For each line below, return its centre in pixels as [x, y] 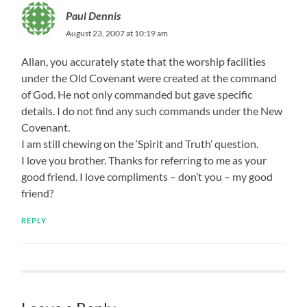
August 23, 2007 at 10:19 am [117, 33]
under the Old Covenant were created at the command [149, 77]
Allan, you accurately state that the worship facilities [144, 61]
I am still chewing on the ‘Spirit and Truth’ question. [140, 143]
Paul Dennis [94, 15]
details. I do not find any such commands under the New [152, 110]
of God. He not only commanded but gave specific [137, 94]
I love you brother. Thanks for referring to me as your [144, 160]
